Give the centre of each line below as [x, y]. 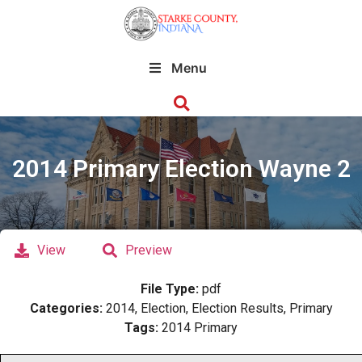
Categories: [67, 308]
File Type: [171, 289]
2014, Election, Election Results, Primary [219, 308]
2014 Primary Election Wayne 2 [181, 168]
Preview [149, 250]
